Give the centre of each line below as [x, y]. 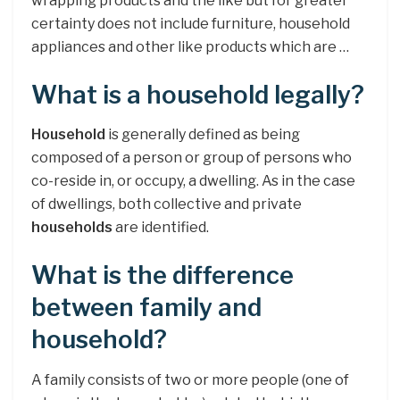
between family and [146, 307]
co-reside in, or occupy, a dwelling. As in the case [193, 181]
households [72, 228]
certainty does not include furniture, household [191, 24]
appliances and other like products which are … [190, 47]
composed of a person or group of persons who [192, 158]
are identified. [161, 228]
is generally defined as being [203, 135]
